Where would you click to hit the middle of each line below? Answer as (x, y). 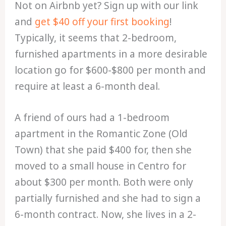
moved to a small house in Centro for (101, 166)
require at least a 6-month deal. (88, 86)
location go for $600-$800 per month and (110, 70)
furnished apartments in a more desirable (111, 54)
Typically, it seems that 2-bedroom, (96, 38)
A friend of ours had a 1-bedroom (92, 118)
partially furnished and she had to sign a (108, 199)
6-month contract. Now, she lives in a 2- (106, 215)
